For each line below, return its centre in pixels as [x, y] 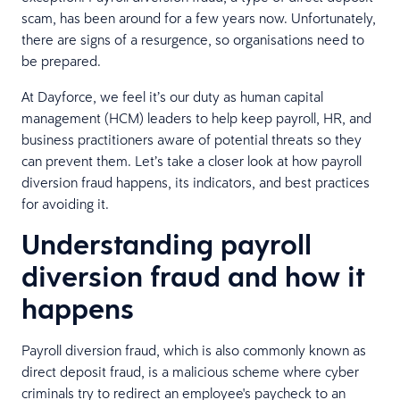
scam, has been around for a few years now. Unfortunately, [199, 17]
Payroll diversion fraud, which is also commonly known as [194, 350]
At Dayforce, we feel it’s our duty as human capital [172, 96]
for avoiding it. [65, 203]
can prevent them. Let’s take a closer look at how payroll [192, 160]
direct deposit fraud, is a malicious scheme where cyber [190, 371]
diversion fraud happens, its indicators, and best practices [196, 182]
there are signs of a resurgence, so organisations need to [193, 39]
